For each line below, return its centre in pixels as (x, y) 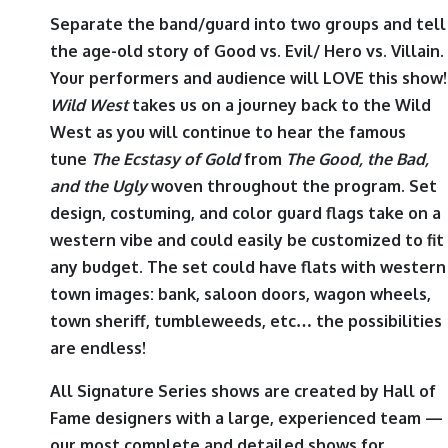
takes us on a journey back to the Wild (279, 105)
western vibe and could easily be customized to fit (247, 240)
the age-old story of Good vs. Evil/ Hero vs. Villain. (247, 51)
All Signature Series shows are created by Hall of (243, 391)
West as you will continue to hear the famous (228, 132)
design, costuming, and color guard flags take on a (245, 213)
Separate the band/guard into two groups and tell (248, 24)
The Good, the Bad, (357, 159)
